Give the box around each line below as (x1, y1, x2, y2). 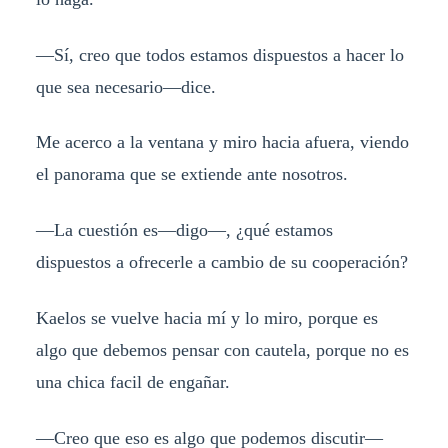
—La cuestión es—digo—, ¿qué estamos (35, 220, 333, 241)
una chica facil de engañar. (35, 372, 230, 393)
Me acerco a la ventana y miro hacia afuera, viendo (35, 132, 409, 153)
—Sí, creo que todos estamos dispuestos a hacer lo (35, 44, 404, 65)
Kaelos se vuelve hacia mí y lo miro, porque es (35, 308, 378, 329)
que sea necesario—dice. (35, 76, 216, 97)
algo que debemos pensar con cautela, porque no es (35, 340, 409, 361)
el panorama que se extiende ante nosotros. (35, 164, 348, 185)
